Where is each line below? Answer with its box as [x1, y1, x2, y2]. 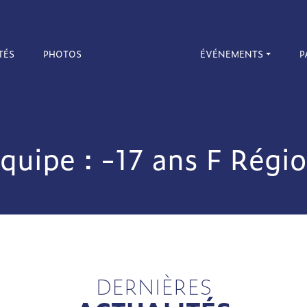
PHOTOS [42, 47, 82, 60]
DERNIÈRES [95, 270, 212, 301]
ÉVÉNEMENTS [200, 47, 264, 60]
